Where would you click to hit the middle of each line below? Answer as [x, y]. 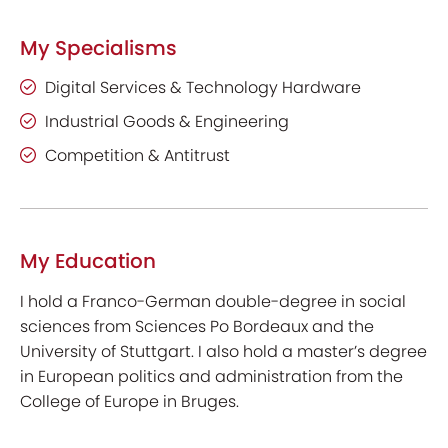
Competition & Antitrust [137, 155]
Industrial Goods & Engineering [167, 121]
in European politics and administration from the [211, 376]
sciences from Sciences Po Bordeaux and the [197, 326]
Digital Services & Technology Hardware [203, 87]
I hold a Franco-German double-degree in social [213, 301]
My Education [88, 261]
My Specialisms [98, 48]
